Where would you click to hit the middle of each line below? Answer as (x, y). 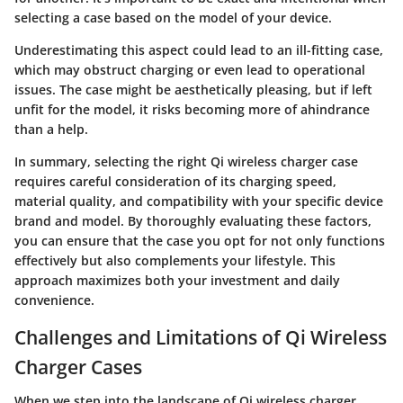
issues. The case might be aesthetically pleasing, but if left (193, 89)
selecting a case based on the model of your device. (173, 17)
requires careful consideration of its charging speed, (175, 181)
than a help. (51, 129)
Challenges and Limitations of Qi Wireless (201, 337)
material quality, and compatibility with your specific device (199, 201)
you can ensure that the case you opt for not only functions (200, 240)
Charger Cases (78, 367)
